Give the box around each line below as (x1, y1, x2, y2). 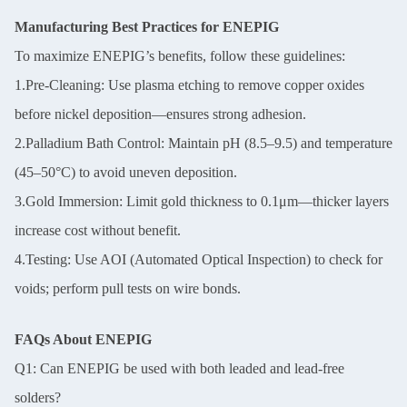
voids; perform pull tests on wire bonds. (15, 281, 241, 296)
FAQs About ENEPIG (15, 332, 152, 347)
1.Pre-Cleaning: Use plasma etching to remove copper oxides (15, 77, 364, 93)
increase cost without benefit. (15, 223, 181, 238)
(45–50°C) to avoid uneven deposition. (15, 164, 237, 180)
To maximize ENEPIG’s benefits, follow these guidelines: (15, 48, 345, 64)
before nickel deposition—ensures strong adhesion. (15, 106, 306, 122)
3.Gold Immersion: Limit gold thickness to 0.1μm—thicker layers (15, 194, 389, 209)
